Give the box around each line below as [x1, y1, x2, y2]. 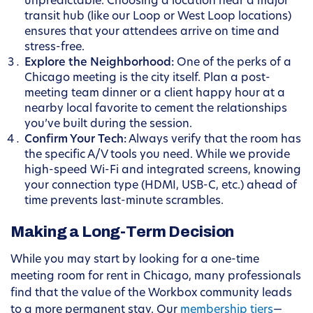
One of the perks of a [174, 57, 291, 69]
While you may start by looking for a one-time [10, 254, 259, 266]
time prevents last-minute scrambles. [24, 196, 224, 208]
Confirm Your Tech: [24, 134, 126, 146]
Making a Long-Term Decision [10, 224, 234, 241]
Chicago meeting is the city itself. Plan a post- [24, 73, 270, 85]
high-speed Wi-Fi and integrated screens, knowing [24, 165, 301, 177]
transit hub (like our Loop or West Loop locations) [24, 11, 291, 23]
